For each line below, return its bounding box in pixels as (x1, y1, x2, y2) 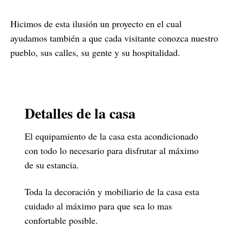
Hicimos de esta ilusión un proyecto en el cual (10, 17, 182, 30)
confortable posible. (25, 214, 98, 226)
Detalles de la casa (25, 102, 136, 124)
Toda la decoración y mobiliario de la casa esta (25, 185, 199, 198)
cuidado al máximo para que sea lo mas (25, 199, 172, 212)
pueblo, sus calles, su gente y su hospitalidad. (10, 46, 180, 59)
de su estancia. (25, 158, 79, 171)
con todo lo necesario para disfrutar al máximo (25, 144, 199, 157)
